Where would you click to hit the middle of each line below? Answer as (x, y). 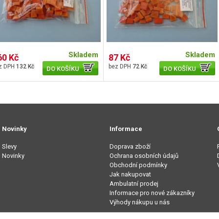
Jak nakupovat (130, 175)
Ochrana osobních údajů (144, 156)
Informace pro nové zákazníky (152, 193)
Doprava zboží (130, 147)
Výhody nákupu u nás (140, 202)
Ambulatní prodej (134, 184)
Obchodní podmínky (138, 165)
